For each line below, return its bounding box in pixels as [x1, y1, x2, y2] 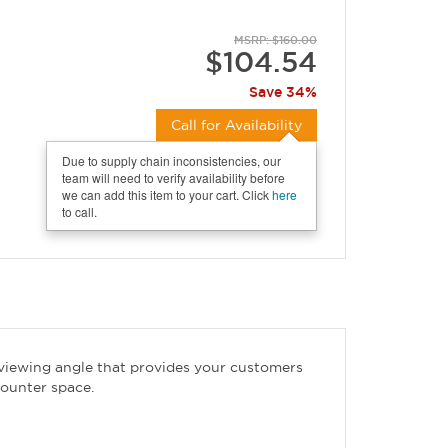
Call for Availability [170, 115, 302, 134]
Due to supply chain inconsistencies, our [62, 151, 282, 169]
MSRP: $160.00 [233, 33, 317, 48]
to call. [62, 202, 98, 220]
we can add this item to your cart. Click [62, 185, 273, 203]
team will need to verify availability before [62, 168, 286, 186]
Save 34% [248, 82, 317, 101]
